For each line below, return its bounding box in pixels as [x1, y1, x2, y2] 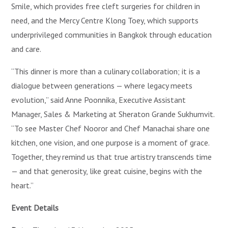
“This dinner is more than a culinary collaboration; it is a [11, 66, 201, 77]
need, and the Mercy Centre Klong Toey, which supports [11, 15, 199, 26]
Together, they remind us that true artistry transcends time [11, 152, 212, 162]
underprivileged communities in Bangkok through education [11, 30, 212, 40]
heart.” [11, 180, 34, 191]
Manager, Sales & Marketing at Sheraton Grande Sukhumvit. [11, 109, 215, 120]
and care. [11, 44, 42, 54]
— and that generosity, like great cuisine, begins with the [11, 166, 203, 177]
